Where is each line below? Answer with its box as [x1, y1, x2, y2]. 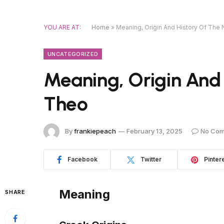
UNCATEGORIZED [47, 50, 98, 57]
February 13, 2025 [126, 126, 182, 135]
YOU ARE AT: [43, 23, 81, 31]
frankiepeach [74, 126, 116, 135]
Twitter [140, 155, 161, 163]
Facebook [67, 155, 97, 163]
